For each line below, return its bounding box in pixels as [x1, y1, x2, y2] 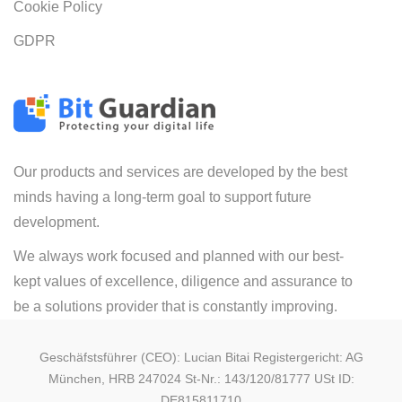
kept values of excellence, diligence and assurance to [13, 274, 353, 290]
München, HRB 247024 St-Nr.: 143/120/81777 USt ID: [48, 371, 354, 387]
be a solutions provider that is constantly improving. [13, 299, 337, 315]
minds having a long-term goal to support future [13, 189, 311, 205]
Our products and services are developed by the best [13, 164, 347, 180]
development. [13, 214, 100, 231]
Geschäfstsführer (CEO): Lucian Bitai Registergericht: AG [39, 350, 363, 365]
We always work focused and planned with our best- [13, 249, 344, 265]
